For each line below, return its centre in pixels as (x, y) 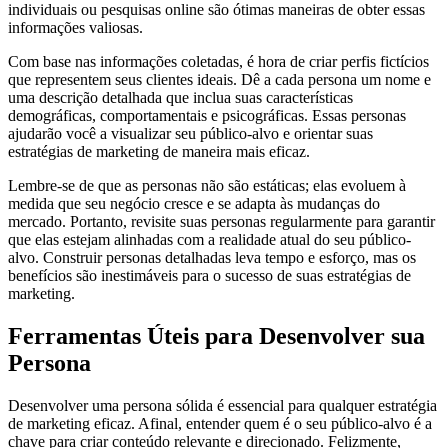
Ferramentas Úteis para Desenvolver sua (216, 336)
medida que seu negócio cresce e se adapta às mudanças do (194, 204)
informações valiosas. (75, 28)
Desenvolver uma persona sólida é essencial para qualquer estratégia (222, 406)
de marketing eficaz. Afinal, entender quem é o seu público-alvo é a (220, 424)
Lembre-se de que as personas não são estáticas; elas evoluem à (207, 186)
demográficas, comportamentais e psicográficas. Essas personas (207, 116)
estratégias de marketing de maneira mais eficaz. (159, 152)
